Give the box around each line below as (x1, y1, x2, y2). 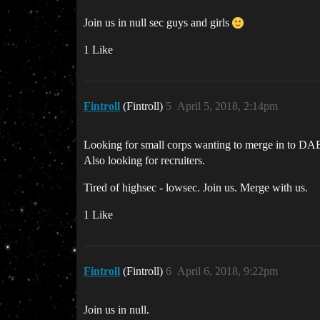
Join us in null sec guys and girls (84, 16, 232, 29)
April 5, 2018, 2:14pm (177, 100, 278, 112)
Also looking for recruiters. (84, 154, 205, 166)
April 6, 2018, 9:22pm (177, 265, 278, 277)
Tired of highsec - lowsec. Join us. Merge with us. (84, 181, 308, 194)
